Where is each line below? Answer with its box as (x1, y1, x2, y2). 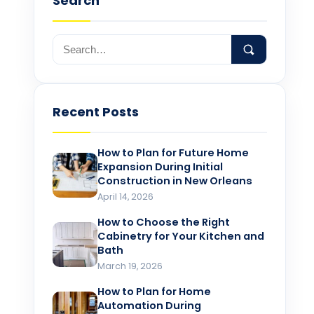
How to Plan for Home (97, 285, 211, 299)
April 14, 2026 (97, 191, 153, 203)
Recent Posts (53, 103, 139, 121)
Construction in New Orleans (97, 174, 252, 189)
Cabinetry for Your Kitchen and (97, 229, 264, 244)
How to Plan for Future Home (97, 146, 249, 161)
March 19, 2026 (97, 260, 163, 273)
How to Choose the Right (97, 215, 230, 230)
